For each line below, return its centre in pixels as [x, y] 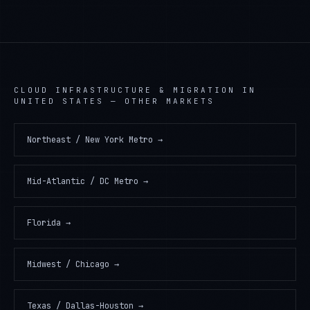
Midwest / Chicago [68, 264]
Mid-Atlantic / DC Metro [83, 181]
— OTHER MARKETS [159, 101]
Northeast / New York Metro [90, 140]
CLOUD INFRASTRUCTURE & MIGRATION [125, 90]
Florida [44, 223]
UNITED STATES [59, 101]
